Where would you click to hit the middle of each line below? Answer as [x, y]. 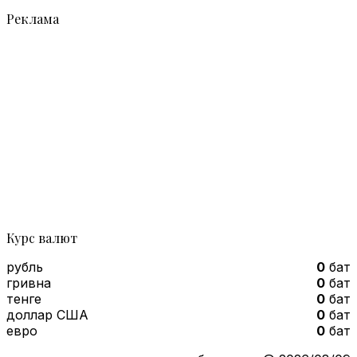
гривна [29, 282]
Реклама [33, 18]
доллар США [47, 314]
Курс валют [42, 237]
